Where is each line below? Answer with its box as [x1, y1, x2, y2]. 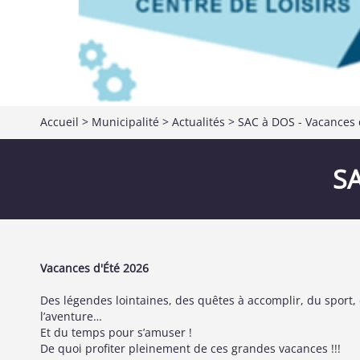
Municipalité [92, 114, 159, 129]
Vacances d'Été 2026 [40, 260, 149, 276]
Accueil [40, 114, 79, 129]
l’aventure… [40, 309, 102, 324]
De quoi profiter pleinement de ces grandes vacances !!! [40, 341, 341, 356]
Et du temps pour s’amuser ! [40, 325, 195, 340]
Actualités [172, 114, 225, 129]
